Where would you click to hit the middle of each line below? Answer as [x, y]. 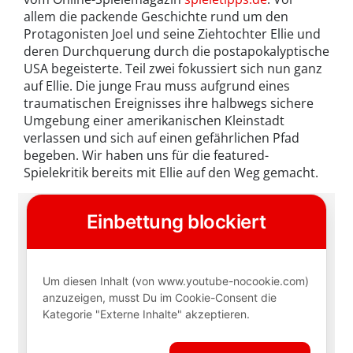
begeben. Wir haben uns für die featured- [146, 156]
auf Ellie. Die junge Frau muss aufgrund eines [157, 86]
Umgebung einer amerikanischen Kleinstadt [154, 121]
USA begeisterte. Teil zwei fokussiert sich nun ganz [173, 69]
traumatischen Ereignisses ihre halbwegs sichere [169, 104]
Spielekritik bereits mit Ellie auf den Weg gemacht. [171, 173]
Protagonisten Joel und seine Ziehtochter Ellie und [172, 34]
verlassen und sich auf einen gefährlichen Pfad [162, 138]
